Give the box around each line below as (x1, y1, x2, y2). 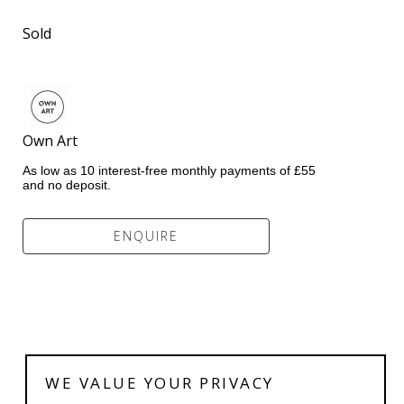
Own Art (23, 130, 133, 151)
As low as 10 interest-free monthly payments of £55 (23, 163, 317, 178)
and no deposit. (23, 178, 112, 192)
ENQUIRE (114, 226, 179, 244)
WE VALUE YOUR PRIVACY (45, 372, 274, 393)
